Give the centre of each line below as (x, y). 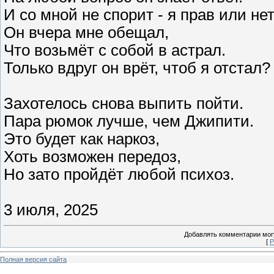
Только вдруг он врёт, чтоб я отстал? (137, 68)
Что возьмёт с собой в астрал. (115, 50)
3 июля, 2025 (51, 210)
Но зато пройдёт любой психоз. (119, 175)
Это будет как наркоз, (82, 139)
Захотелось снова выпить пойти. (124, 104)
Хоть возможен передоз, (92, 157)
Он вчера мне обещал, (86, 33)
